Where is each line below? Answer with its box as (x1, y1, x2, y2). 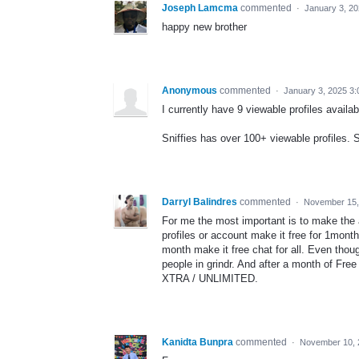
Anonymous (162, 84, 217, 96)
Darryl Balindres (162, 196, 237, 208)
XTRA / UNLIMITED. (162, 272, 258, 284)
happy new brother (162, 20, 247, 33)
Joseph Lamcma (162, 2, 238, 14)
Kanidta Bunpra (162, 336, 233, 348)
